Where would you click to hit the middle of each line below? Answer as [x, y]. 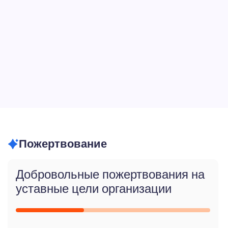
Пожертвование [63, 144]
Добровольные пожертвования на [110, 174]
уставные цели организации [94, 189]
